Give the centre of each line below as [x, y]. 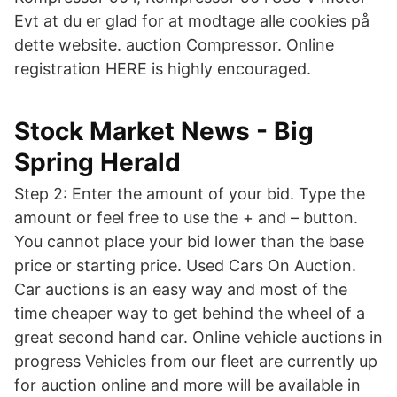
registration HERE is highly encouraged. [163, 69]
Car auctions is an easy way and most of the [181, 289]
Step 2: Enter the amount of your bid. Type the [190, 194]
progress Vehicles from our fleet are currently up [196, 361]
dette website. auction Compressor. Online [174, 45]
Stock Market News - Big [164, 131]
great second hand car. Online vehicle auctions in [198, 337]
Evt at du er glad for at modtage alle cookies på [192, 21]
